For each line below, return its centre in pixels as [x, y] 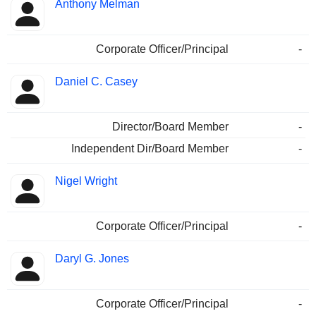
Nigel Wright [86, 181]
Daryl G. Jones [92, 259]
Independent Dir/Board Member [150, 149]
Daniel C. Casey [96, 82]
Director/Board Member [170, 127]
